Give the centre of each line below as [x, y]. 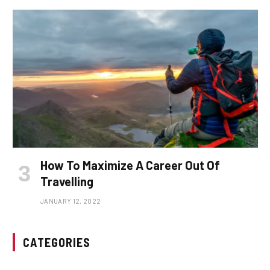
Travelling [67, 181]
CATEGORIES [57, 242]
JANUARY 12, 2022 [71, 201]
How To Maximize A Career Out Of [130, 165]
